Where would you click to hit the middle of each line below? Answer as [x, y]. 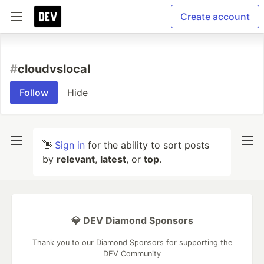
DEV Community [132, 254]
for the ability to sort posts [147, 145]
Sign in [70, 145]
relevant [76, 159]
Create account [215, 16]
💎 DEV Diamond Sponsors [132, 220]
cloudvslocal [54, 69]
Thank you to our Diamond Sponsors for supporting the [132, 242]
